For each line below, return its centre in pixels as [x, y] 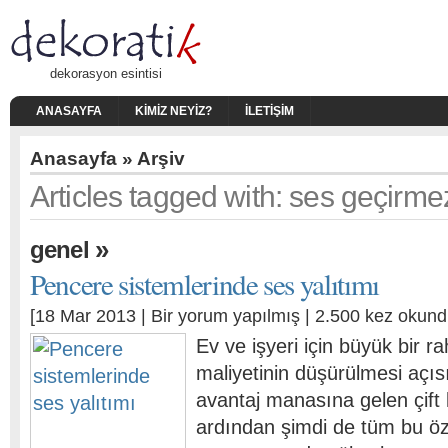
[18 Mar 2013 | [90, 316]
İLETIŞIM [269, 111]
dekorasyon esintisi [106, 73]
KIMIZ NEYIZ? [173, 111]
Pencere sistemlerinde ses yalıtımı [204, 283]
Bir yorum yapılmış [225, 316]
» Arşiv [151, 158]
